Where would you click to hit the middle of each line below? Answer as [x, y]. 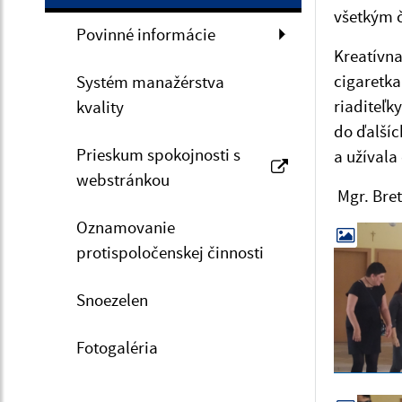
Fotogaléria [117, 347]
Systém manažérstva [150, 81]
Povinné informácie [146, 34]
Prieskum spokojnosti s [158, 154]
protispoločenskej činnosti [170, 252]
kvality [100, 106]
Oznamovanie [126, 227]
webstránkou [123, 179]
